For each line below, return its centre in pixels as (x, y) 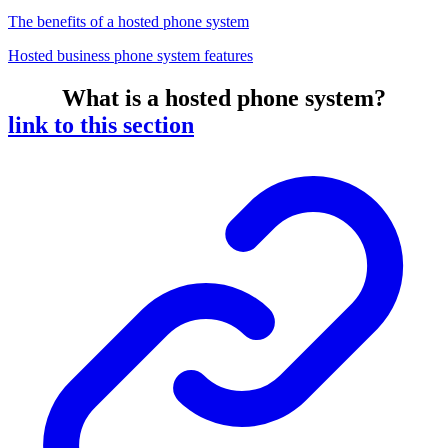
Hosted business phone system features (130, 56)
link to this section (101, 125)
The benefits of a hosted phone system (128, 22)
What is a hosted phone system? (224, 98)
